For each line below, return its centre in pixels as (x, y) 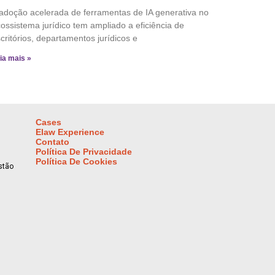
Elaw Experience (70, 132)
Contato (53, 142)
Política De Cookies (77, 162)
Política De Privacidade (84, 152)
